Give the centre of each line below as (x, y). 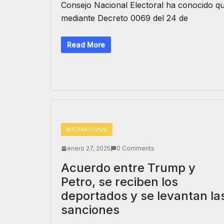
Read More (86, 45)
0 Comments (135, 148)
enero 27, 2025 (89, 148)
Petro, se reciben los (119, 182)
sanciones (90, 210)
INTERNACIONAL (87, 129)
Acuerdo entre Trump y (128, 168)
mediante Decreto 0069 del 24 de (124, 18)
